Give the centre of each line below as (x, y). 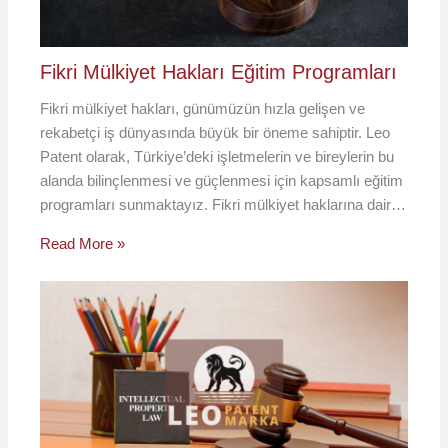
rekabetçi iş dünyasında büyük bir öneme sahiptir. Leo (215, 133)
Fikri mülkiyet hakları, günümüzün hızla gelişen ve (203, 109)
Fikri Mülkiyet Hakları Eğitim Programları (219, 72)
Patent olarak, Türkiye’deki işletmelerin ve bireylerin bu (217, 157)
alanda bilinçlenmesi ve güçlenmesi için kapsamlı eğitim (222, 181)
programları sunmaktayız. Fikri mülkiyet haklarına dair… (223, 205)
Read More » (83, 244)
